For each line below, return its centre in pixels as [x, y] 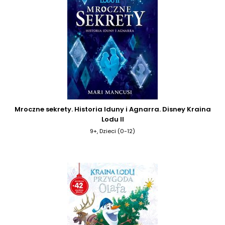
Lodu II [113, 119]
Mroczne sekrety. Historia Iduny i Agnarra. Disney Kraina [113, 109]
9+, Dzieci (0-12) [113, 131]
